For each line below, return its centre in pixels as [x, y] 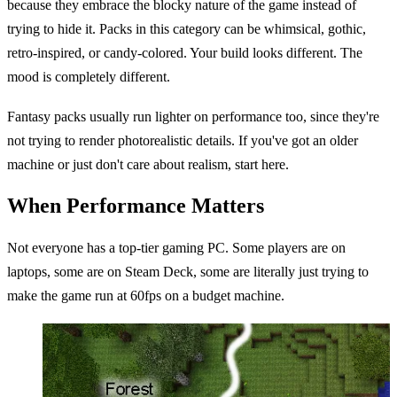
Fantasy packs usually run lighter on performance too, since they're [193, 117]
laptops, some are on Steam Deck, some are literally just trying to [188, 272]
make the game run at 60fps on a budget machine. [146, 296]
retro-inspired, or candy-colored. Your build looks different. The [185, 52]
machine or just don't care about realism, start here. [148, 165]
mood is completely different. [89, 76]
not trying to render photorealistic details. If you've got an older [183, 141]
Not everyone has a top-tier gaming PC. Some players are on [176, 248]
